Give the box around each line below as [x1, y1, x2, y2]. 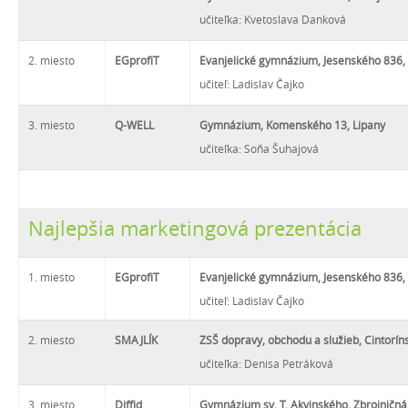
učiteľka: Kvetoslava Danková [199, 12, 346, 26]
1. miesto [28, 270, 75, 284]
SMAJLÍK [115, 332, 158, 347]
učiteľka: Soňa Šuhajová [199, 141, 319, 156]
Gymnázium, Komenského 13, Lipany [199, 117, 385, 132]
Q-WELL [115, 117, 154, 132]
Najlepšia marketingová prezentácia [28, 215, 362, 241]
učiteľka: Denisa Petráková [199, 356, 333, 371]
